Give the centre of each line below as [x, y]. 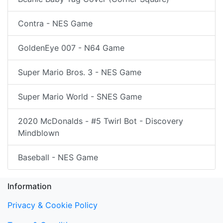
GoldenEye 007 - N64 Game [71, 48]
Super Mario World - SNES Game [80, 96]
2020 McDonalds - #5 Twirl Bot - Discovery [101, 121]
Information [30, 186]
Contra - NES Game [55, 23]
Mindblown [39, 133]
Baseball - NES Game [58, 157]
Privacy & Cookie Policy [53, 205]
